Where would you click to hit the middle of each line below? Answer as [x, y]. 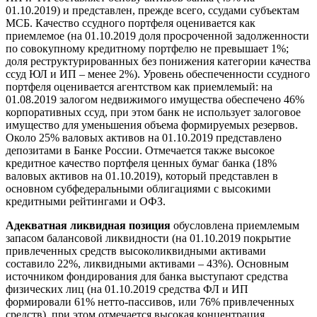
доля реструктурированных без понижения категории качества [158, 61]
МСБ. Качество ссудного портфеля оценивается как [131, 23]
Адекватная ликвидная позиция [88, 225]
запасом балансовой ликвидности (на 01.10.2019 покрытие [148, 238]
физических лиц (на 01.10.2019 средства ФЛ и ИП [127, 289]
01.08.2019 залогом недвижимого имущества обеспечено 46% [155, 99]
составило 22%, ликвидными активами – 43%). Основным [147, 263]
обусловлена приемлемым [235, 225]
